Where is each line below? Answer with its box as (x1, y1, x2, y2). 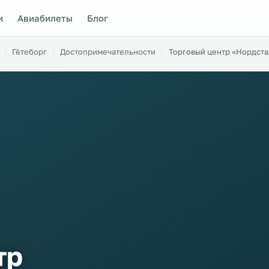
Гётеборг (12, 47, 47, 56)
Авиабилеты (17, 12, 73, 23)
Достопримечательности (60, 47, 156, 56)
